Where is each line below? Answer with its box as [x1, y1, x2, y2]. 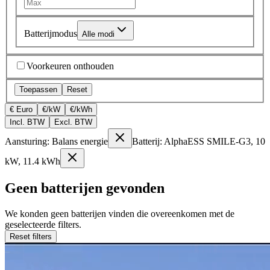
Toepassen [19, 85, 57, 95]
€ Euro [10, 105, 33, 115]
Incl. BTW [10, 118, 45, 127]
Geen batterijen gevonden [5, 180, 165, 196]
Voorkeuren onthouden [27, 60, 114, 71]
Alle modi [82, 30, 115, 39]
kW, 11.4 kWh [5, 156, 60, 167]
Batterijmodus [24, 28, 77, 39]
